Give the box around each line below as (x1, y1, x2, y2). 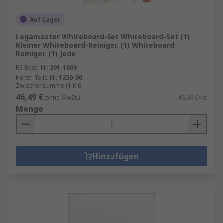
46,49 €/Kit (178, 93, 207, 102)
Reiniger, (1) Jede (16, 48, 76, 58)
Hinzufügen (92, 150, 139, 162)
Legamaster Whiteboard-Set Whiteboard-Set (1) (16, 31, 190, 41)
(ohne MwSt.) (43, 93, 80, 102)
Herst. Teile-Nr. (16, 73, 57, 82)
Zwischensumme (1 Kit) (16, 81, 81, 90)
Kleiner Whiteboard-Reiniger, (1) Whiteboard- (16, 40, 177, 50)
